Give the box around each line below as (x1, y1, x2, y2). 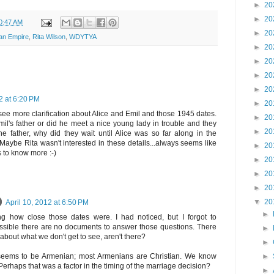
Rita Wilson (32, 33, 65, 41)
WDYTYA (69, 33, 97, 41)
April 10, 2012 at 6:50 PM (6, 198, 89, 207)
